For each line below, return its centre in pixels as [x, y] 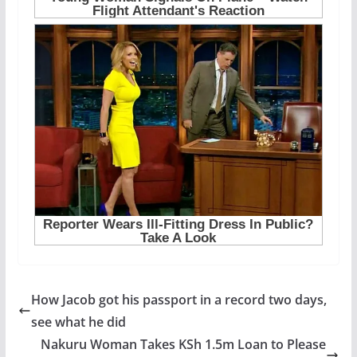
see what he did [78, 322]
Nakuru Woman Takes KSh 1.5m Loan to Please [184, 344]
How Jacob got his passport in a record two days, [178, 300]
